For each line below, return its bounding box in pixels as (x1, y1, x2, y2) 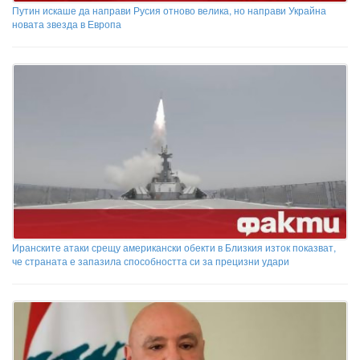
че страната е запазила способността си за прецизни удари (12, 254, 289, 268)
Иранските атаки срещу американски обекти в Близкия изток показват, (12, 240, 336, 255)
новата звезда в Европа (12, 16, 121, 31)
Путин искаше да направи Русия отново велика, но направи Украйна (12, 2, 326, 17)
